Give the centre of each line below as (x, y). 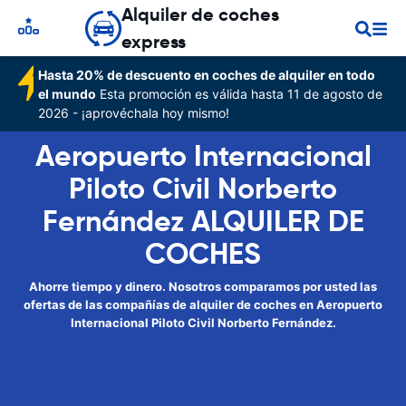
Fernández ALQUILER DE (203, 221)
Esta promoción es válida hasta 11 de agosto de (240, 94)
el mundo (68, 94)
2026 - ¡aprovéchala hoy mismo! (134, 113)
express (154, 42)
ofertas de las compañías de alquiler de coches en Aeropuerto (203, 304)
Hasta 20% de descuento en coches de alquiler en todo (207, 75)
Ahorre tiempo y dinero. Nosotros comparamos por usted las (203, 286)
